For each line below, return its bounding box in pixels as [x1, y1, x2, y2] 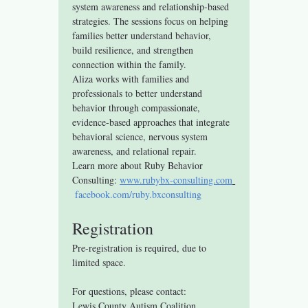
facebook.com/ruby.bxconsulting [75, 187, 202, 201]
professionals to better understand [72, 86, 206, 100]
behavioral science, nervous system [72, 129, 211, 143]
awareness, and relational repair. [72, 144, 197, 157]
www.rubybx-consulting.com [120, 173, 233, 186]
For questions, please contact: [72, 284, 187, 298]
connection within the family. [72, 57, 187, 71]
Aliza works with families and [72, 71, 192, 85]
